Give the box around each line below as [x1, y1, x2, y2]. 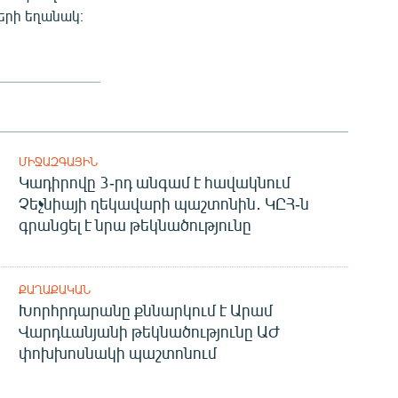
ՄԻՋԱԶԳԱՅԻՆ [18, 155, 98, 170]
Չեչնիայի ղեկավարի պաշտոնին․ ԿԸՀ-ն [18, 194, 309, 214]
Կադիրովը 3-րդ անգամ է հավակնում [18, 172, 291, 193]
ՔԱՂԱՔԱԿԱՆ [18, 283, 91, 298]
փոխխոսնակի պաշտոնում [18, 343, 217, 363]
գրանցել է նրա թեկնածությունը [18, 215, 251, 235]
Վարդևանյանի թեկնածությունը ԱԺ [18, 322, 280, 342]
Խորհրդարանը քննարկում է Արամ [18, 300, 273, 321]
